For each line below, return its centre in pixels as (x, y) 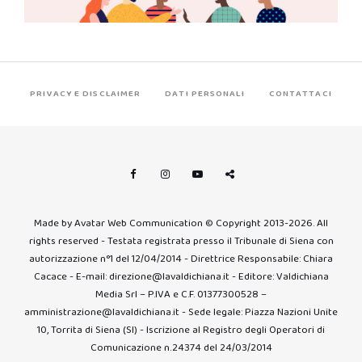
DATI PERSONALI (205, 94)
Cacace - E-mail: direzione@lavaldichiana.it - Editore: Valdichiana (181, 277)
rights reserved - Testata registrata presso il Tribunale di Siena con (181, 242)
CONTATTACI (300, 94)
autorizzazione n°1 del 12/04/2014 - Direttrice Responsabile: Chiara (181, 259)
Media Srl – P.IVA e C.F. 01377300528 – (181, 295)
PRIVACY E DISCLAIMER (86, 94)
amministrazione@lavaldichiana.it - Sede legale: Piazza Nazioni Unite (181, 313)
